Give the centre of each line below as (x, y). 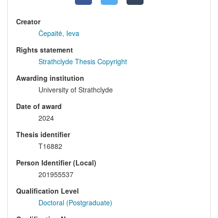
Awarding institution (50, 78)
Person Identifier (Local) (56, 163)
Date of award (39, 106)
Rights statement (45, 50)
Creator (28, 22)
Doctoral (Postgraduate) (75, 203)
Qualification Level (47, 191)
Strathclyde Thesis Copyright (83, 62)
